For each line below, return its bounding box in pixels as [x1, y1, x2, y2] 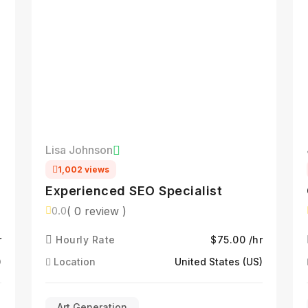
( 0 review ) [67, 203, 126, 218]
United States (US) [175, 256, 263, 267]
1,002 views [58, 164, 109, 175]
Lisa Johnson [45, 143, 113, 157]
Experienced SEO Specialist [45, 184, 222, 198]
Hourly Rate [52, 234, 115, 245]
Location [51, 256, 96, 267]
